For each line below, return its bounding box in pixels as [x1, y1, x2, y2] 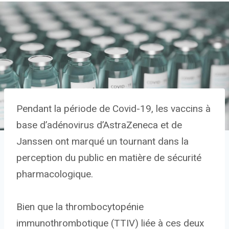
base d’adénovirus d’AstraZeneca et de [16, 119, 182, 131]
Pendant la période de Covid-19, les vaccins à [16, 103, 211, 115]
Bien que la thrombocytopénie [16, 201, 144, 213]
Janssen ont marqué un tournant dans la [16, 135, 189, 148]
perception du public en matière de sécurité [16, 152, 201, 164]
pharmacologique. [16, 168, 93, 180]
